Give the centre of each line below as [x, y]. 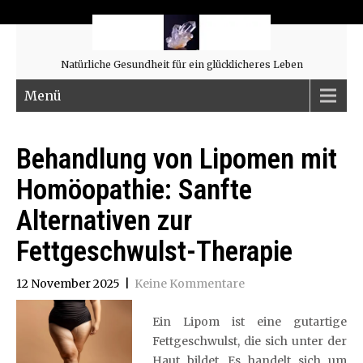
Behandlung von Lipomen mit [177, 159]
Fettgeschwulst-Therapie [154, 252]
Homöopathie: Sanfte [134, 190]
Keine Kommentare [190, 284]
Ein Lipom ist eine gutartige [249, 322]
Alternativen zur [104, 221]
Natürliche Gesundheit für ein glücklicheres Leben [181, 64]
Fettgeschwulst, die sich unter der [249, 341]
